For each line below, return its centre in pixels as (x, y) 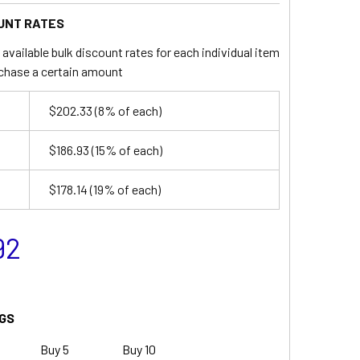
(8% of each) (127, 110)
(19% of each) (124, 189)
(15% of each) (125, 149)
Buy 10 (139, 349)
